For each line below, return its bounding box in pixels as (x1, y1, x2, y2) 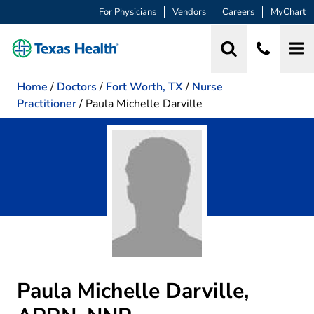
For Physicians (99, 6, 156, 19)
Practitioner (17, 95, 76, 111)
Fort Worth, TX (106, 78, 183, 95)
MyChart (271, 6, 306, 19)
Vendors (172, 6, 206, 19)
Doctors (57, 78, 97, 95)
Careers (222, 6, 254, 19)
